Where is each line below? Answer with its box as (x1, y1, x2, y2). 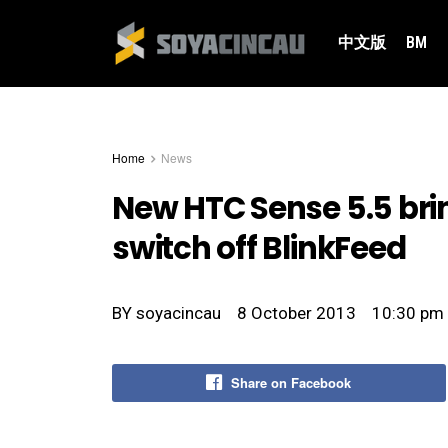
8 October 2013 (237, 302, 356, 323)
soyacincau (132, 302, 221, 323)
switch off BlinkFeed (112, 227, 406, 271)
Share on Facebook (231, 372, 352, 392)
